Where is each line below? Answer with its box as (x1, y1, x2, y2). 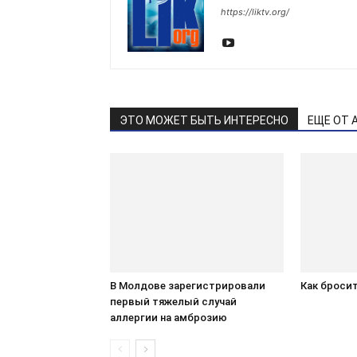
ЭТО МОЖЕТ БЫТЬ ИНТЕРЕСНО (120, 114, 288, 127)
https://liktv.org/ (221, 6, 289, 18)
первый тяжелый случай (110, 296, 237, 308)
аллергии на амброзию (110, 312, 227, 324)
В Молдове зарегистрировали (110, 280, 265, 292)
